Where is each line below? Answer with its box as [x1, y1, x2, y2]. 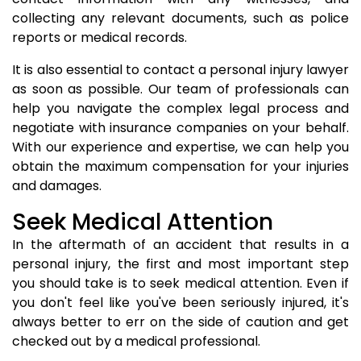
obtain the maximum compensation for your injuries [12, 157, 349, 176]
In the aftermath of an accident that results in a [12, 235, 349, 254]
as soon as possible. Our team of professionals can [12, 80, 349, 98]
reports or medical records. [12, 28, 187, 47]
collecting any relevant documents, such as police [12, 9, 349, 27]
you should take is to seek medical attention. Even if [12, 274, 349, 293]
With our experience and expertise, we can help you [12, 138, 349, 156]
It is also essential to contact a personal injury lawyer [12, 60, 349, 79]
